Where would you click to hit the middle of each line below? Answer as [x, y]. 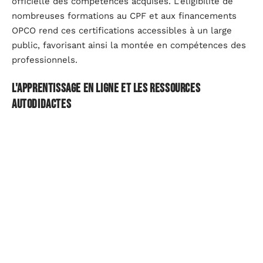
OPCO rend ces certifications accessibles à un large [122, 30]
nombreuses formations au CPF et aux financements [124, 16]
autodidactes [42, 104]
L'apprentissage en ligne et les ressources [106, 89]
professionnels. [45, 60]
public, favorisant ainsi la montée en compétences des [129, 45]
